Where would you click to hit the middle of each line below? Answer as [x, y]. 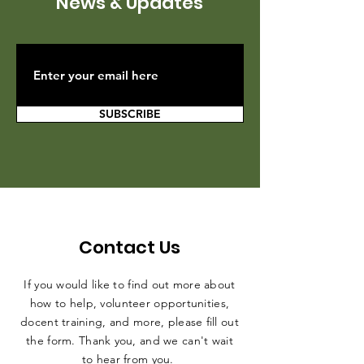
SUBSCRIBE [130, 114]
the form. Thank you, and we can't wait [130, 340]
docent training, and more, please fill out [130, 322]
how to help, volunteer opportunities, [130, 303]
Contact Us [130, 247]
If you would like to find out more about [130, 284]
